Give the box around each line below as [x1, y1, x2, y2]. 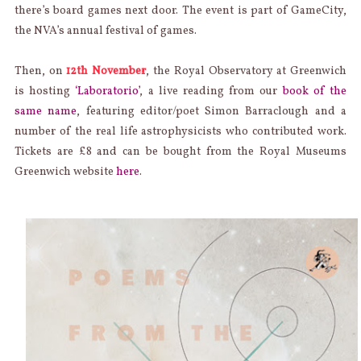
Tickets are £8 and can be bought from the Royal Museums [14, 143, 347, 160]
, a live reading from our [139, 83, 283, 99]
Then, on [14, 63, 67, 79]
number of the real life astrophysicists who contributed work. [14, 123, 347, 139]
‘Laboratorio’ [75, 83, 140, 99]
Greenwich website [14, 164, 116, 180]
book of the [282, 83, 347, 99]
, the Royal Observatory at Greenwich [146, 63, 347, 79]
